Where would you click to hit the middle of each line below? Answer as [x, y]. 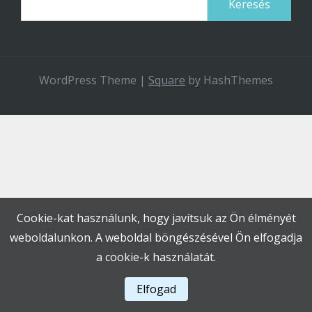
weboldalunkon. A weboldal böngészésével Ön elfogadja [156, 237]
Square [167, 80]
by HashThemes [229, 80]
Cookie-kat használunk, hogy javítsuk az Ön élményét [156, 218]
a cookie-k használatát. [156, 257]
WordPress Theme [89, 80]
